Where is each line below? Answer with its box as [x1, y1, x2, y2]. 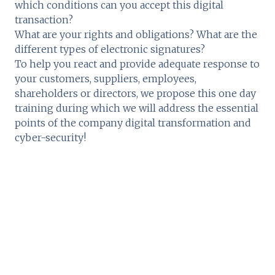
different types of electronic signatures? [15, 42, 205, 55]
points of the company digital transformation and [15, 116, 251, 129]
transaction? [15, 13, 73, 26]
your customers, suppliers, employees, [15, 72, 196, 85]
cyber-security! [15, 131, 86, 144]
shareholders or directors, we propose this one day [15, 87, 256, 99]
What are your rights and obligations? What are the [15, 28, 257, 41]
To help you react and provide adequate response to [15, 57, 260, 70]
